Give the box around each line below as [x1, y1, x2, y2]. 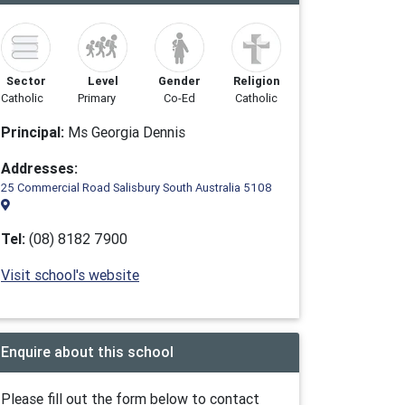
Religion [232, 73, 280, 89]
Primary [78, 90, 116, 106]
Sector [5, 73, 46, 89]
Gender [158, 73, 201, 89]
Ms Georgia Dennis [64, 123, 185, 141]
